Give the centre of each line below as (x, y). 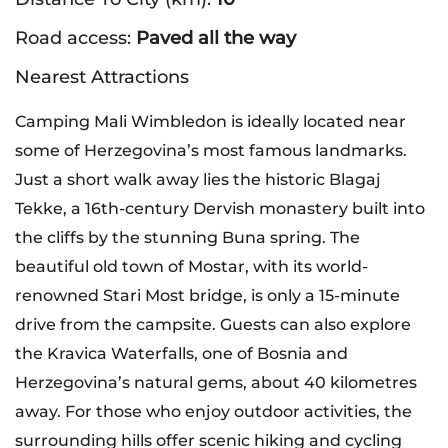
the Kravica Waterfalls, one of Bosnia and (181, 353)
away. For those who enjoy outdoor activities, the (213, 411)
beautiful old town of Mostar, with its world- (191, 266)
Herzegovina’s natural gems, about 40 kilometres (216, 382)
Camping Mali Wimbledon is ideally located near (210, 121)
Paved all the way (216, 38)
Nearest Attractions (102, 77)
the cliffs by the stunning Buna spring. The (187, 237)
